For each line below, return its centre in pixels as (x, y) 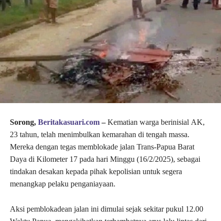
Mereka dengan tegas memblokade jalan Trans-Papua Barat (102, 147)
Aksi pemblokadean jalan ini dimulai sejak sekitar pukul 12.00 (107, 209)
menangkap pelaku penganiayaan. (63, 184)
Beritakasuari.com (69, 122)
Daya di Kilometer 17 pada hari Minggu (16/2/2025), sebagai (105, 159)
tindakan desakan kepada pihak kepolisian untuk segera (96, 172)
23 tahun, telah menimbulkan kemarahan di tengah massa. (100, 135)
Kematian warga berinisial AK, (156, 122)
